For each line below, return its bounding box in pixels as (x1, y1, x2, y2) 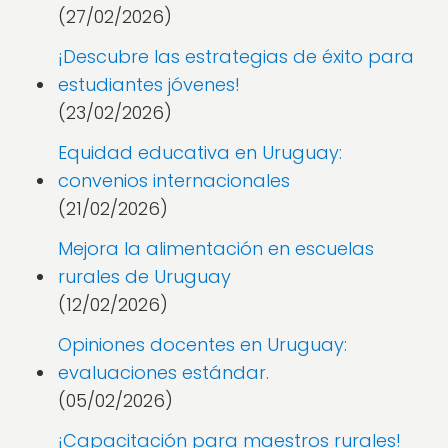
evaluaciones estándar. (58, 360, 269, 385)
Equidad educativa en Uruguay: (58, 140, 342, 165)
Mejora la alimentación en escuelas (58, 236, 374, 261)
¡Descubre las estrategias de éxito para (58, 44, 414, 69)
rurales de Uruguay (58, 264, 231, 289)
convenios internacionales (58, 168, 290, 193)
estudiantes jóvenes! (58, 72, 240, 97)
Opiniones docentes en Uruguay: (58, 332, 347, 357)
